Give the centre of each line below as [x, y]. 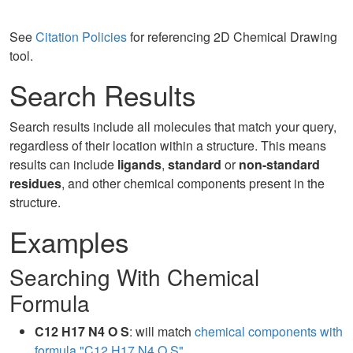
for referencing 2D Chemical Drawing [232, 37]
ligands [139, 164]
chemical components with [269, 331]
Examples [69, 241]
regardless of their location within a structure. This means [168, 145]
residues [35, 183]
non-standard [279, 164]
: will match [162, 331]
